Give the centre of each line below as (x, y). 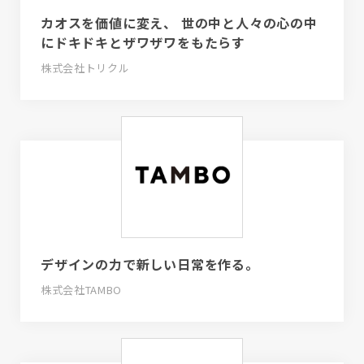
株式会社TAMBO (81, 290)
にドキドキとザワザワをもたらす (143, 43)
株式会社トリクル (85, 68)
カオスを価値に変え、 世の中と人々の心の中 (179, 23)
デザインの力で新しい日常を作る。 (150, 264)
